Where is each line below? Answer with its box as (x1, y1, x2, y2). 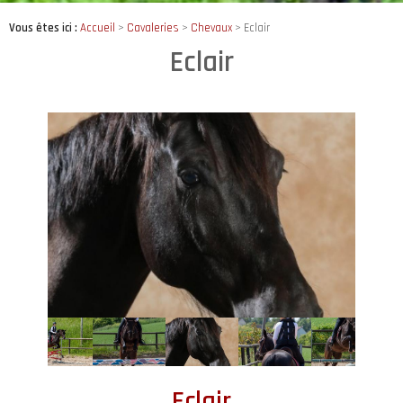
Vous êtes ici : (9, 21, 80, 35)
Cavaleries (127, 21, 179, 35)
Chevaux (191, 21, 232, 35)
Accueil (80, 21, 115, 35)
